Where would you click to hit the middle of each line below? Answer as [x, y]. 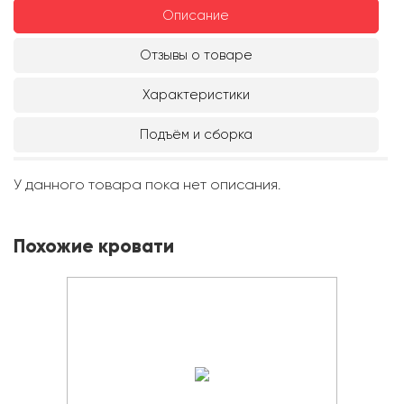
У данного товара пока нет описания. [147, 184]
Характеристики [196, 95]
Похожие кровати [94, 247]
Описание [196, 16]
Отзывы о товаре [196, 55]
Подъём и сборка [196, 135]
